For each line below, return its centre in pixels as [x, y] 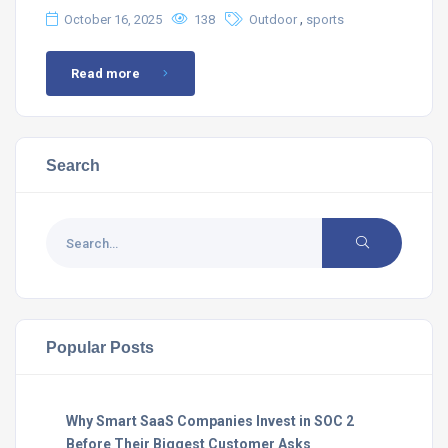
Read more [105, 73]
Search [73, 165]
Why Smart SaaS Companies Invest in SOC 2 [210, 421]
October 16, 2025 [113, 19]
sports [325, 19]
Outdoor [273, 19]
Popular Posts [100, 347]
